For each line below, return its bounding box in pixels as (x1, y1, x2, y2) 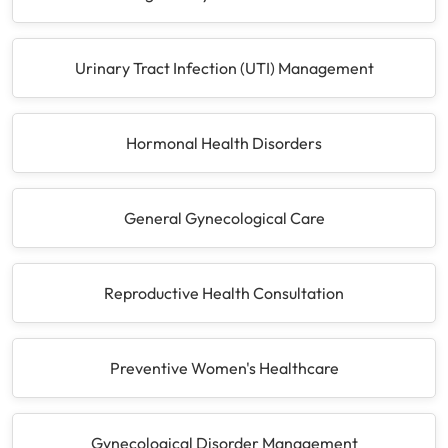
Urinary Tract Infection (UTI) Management (74, 57, 374, 78)
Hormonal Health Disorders (126, 132, 322, 153)
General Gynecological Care (123, 207, 325, 228)
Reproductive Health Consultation (104, 282, 344, 303)
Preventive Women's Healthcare (109, 357, 339, 378)
